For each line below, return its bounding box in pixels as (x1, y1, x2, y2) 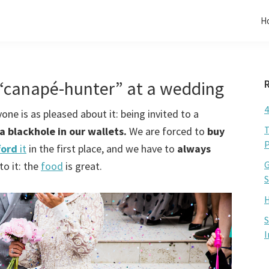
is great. (63, 159, 102, 173)
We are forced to (127, 124, 205, 138)
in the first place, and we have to (26, 142, 177, 156)
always (177, 142, 211, 156)
